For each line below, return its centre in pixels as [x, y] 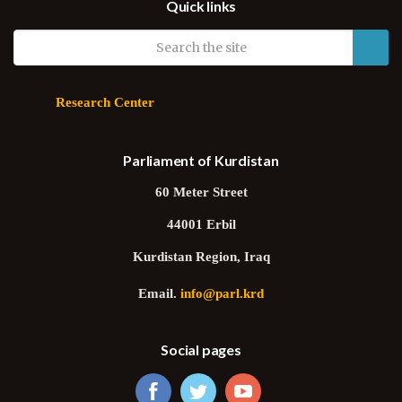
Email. [159, 295]
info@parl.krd [222, 295]
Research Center [105, 104]
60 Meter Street [201, 193]
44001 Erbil [201, 226]
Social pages [201, 350]
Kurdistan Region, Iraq [201, 258]
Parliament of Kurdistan [201, 160]
